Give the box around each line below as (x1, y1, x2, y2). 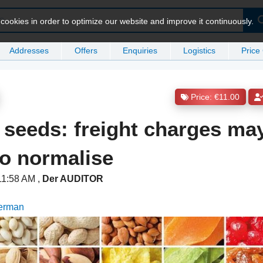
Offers (74, 45, 97, 55)
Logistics (183, 45, 216, 55)
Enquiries (123, 45, 158, 55)
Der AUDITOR (42, 174, 104, 184)
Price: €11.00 (191, 93, 240, 102)
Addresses (9, 45, 49, 55)
